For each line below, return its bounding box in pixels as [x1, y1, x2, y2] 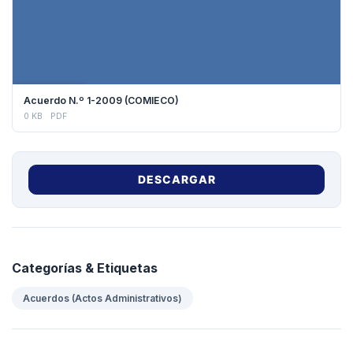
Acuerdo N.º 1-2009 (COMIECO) [24, 94, 179, 106]
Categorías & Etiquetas [12, 259, 158, 276]
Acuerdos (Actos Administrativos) [23, 292, 182, 304]
